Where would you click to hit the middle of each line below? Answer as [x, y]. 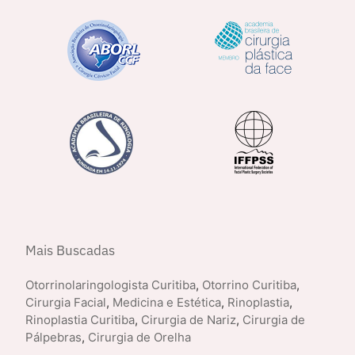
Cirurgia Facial [66, 302]
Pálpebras [53, 337]
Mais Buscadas [70, 250]
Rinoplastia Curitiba [80, 319]
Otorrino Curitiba [249, 284]
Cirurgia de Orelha [139, 337]
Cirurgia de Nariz [189, 319]
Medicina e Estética [167, 302]
